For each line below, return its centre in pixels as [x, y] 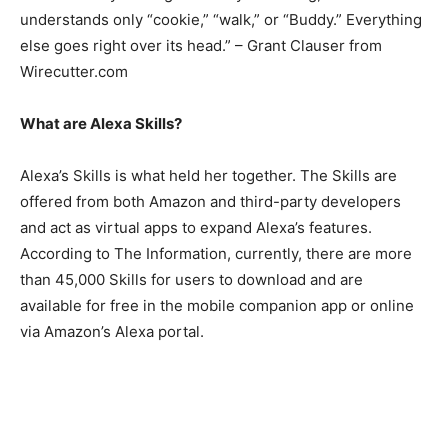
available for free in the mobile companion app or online [217, 305]
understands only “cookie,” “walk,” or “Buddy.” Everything [221, 19]
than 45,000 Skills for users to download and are [191, 279]
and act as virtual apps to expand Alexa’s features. [196, 227]
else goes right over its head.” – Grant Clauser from [201, 45]
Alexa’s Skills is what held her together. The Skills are [208, 175]
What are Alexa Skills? [101, 123]
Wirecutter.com [74, 71]
